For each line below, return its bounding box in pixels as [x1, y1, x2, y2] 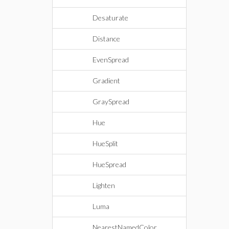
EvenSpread [93, 55, 129, 64]
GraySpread [93, 97, 129, 106]
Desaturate [93, 13, 128, 22]
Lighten [93, 181, 115, 190]
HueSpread [93, 160, 126, 169]
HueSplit [93, 139, 118, 148]
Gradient [93, 76, 120, 85]
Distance [93, 34, 120, 43]
